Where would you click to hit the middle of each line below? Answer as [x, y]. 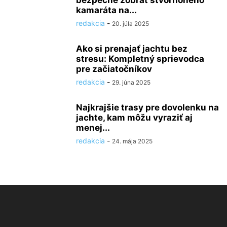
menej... [93, 128]
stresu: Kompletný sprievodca [140, 59]
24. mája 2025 [132, 141]
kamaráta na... [106, 10]
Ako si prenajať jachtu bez [132, 49]
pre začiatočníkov [114, 69]
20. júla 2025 [130, 24]
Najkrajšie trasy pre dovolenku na [147, 108]
